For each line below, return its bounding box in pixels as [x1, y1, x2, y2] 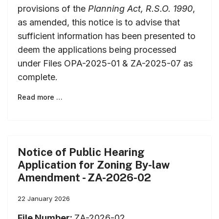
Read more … [18, 92, 63, 101]
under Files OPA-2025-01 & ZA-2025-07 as [18, 58, 193, 68]
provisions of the [18, 3, 88, 14]
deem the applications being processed [18, 44, 176, 55]
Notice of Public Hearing [18, 145, 145, 158]
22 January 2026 [18, 194, 70, 202]
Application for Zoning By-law [18, 158, 170, 171]
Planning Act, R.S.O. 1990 [88, 3, 193, 14]
